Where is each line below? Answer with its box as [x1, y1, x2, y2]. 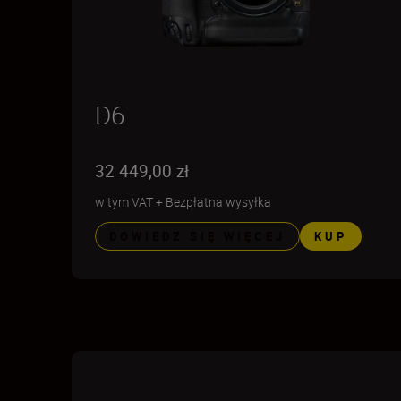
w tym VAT [95, 193, 153, 210]
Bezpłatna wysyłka [166, 193, 271, 210]
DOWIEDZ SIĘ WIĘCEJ [109, 228, 286, 244]
